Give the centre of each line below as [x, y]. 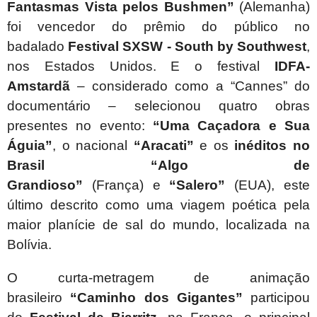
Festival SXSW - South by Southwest [188, 47]
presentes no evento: [80, 126]
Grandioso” [45, 185]
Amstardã [39, 86]
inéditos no [272, 146]
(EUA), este [268, 185]
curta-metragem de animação [184, 278]
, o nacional [93, 146]
